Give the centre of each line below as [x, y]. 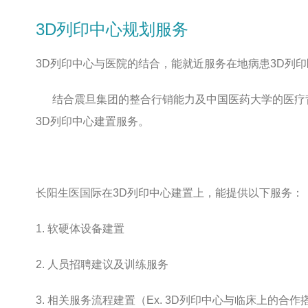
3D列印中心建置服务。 [92, 121]
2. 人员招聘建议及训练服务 [102, 264]
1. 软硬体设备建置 [80, 229]
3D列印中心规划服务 [112, 29]
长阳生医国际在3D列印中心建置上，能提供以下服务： [169, 193]
